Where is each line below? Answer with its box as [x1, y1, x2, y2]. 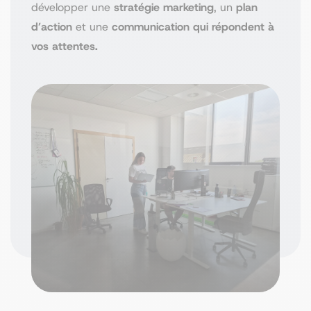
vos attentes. [31, 39, 98, 53]
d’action [31, 19, 72, 34]
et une [72, 19, 112, 34]
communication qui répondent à [112, 19, 274, 34]
